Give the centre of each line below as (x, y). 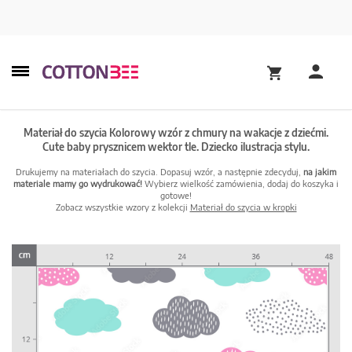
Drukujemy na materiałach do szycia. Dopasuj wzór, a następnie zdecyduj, (159, 172)
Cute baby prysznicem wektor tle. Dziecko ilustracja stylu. (176, 147)
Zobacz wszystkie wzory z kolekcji (123, 207)
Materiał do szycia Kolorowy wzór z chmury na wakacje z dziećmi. (176, 133)
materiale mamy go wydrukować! (78, 183)
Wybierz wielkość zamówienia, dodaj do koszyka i (240, 183)
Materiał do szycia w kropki (243, 207)
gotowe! (176, 195)
